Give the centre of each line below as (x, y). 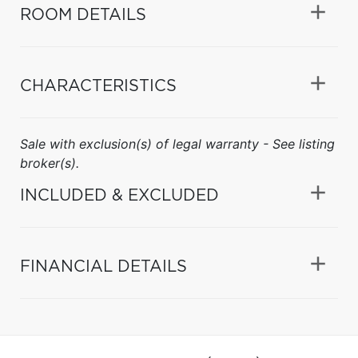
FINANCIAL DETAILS (103, 267)
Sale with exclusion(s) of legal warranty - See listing (177, 143)
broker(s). (50, 163)
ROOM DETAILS (83, 15)
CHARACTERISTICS (98, 86)
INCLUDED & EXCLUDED (119, 195)
